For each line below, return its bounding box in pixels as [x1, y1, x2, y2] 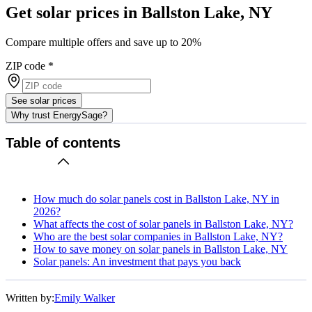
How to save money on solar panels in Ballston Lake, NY [33, 242, 288, 255]
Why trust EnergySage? [11, 109, 107, 120]
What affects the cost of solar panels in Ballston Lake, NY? [33, 217, 293, 230]
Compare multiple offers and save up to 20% [6, 36, 201, 48]
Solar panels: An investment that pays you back [33, 255, 241, 267]
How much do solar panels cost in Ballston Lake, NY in [33, 192, 279, 205]
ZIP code [6, 59, 45, 72]
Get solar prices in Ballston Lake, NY [6, 3, 272, 22]
